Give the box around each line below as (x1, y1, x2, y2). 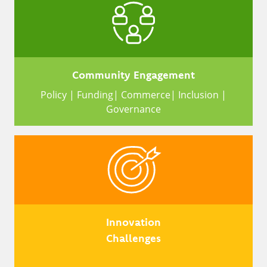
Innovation (106, 215, 161, 229)
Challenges (106, 231, 161, 245)
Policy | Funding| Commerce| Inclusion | (41, 88, 226, 101)
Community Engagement (72, 67, 195, 82)
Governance (106, 102, 161, 116)
